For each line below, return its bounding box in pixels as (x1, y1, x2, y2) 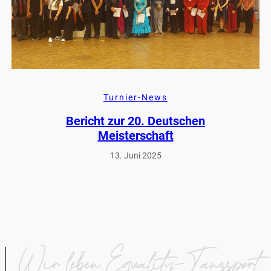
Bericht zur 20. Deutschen (66, 114, 205, 129)
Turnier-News (103, 92, 168, 102)
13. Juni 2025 (109, 151, 162, 161)
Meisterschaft (97, 128, 174, 143)
